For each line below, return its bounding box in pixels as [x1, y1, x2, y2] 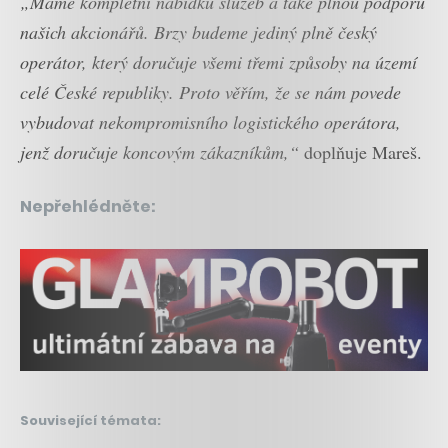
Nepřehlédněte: [20, 195, 156, 219]
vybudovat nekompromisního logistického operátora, [20, 110, 401, 135]
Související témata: [20, 411, 161, 431]
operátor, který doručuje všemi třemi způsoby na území [20, 50, 417, 75]
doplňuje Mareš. [299, 140, 422, 165]
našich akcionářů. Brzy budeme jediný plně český [20, 20, 377, 45]
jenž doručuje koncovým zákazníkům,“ [20, 140, 299, 165]
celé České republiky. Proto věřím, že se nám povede [20, 80, 401, 105]
